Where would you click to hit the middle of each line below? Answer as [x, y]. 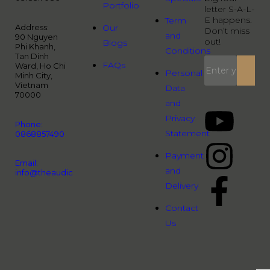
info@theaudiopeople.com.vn [74, 173]
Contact [182, 208]
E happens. [228, 20]
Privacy [180, 118]
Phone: [29, 124]
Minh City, [34, 76]
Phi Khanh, [35, 47]
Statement [187, 133]
